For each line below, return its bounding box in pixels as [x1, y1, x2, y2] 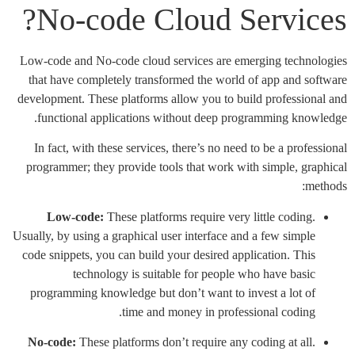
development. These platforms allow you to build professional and [17, 92, 347, 105]
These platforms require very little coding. [104, 209, 315, 223]
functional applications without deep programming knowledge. [37, 111, 347, 124]
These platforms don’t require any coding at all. [76, 335, 315, 349]
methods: [305, 179, 347, 193]
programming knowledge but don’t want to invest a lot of [30, 285, 315, 300]
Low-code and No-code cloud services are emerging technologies [20, 54, 347, 67]
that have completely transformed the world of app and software [29, 73, 347, 86]
